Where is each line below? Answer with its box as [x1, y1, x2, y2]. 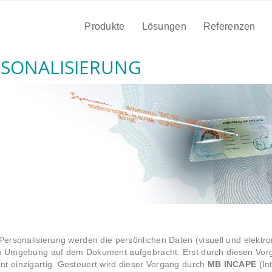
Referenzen [203, 21, 256, 32]
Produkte [84, 21, 125, 32]
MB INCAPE [207, 259, 257, 269]
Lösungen [141, 21, 186, 32]
